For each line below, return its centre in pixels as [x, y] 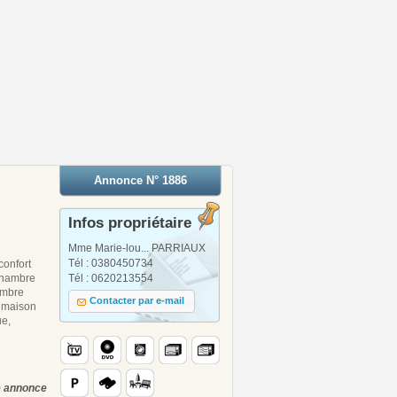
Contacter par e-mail [137, 301]
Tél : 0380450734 [111, 263]
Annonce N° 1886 [140, 180]
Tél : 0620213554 [111, 278]
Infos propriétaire [130, 222]
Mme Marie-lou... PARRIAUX [137, 248]
